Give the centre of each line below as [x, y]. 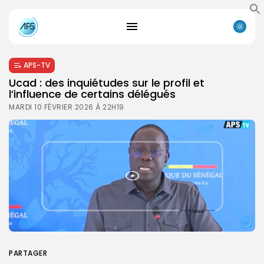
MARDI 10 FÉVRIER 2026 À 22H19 [67, 107]
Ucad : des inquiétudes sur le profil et [107, 82]
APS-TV [37, 65]
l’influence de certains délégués [92, 94]
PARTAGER [28, 253]
